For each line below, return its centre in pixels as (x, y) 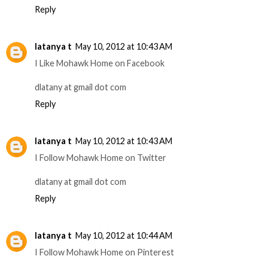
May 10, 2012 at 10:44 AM (124, 235)
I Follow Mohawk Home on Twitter (100, 157)
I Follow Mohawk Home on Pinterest (104, 252)
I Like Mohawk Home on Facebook (100, 63)
